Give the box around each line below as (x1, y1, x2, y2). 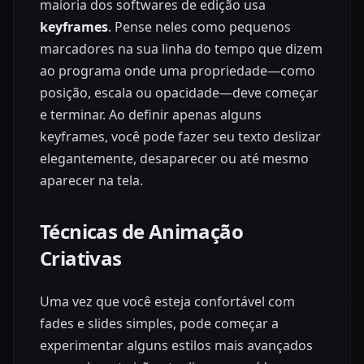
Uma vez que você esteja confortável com (40, 292, 295, 311)
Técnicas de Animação (40, 218, 243, 245)
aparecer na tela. (40, 171, 143, 190)
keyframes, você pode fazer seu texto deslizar (40, 128, 321, 146)
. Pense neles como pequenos (108, 18, 291, 37)
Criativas (40, 245, 122, 272)
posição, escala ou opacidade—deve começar (40, 84, 318, 102)
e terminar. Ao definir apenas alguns (40, 106, 262, 124)
